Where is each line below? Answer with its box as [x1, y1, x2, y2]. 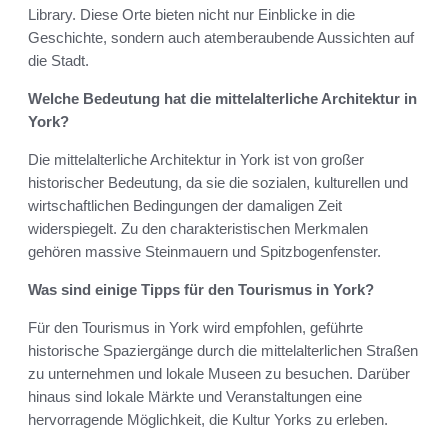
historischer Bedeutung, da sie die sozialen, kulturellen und [28, 174, 408, 192]
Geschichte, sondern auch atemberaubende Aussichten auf [28, 29, 414, 47]
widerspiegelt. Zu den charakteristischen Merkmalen [28, 220, 368, 238]
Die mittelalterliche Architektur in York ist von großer [28, 151, 364, 169]
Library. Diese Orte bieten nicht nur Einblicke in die [28, 6, 355, 24]
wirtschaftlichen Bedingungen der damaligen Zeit [28, 197, 342, 215]
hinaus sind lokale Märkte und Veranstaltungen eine [28, 388, 362, 406]
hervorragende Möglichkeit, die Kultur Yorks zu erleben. [28, 411, 388, 429]
